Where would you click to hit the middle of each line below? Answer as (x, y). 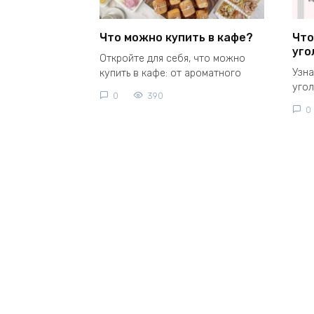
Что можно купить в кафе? (176, 37)
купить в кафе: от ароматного (170, 73)
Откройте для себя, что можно (172, 59)
